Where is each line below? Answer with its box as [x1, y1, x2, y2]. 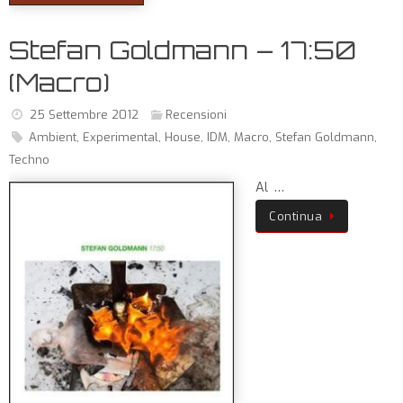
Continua [269, 209, 322, 224]
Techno [9, 152, 49, 167]
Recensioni [166, 107, 228, 122]
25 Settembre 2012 [29, 107, 139, 122]
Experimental [82, 130, 158, 145]
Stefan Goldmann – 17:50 [9, 34, 356, 66]
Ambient [28, 130, 76, 145]
